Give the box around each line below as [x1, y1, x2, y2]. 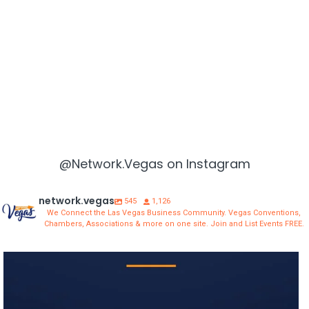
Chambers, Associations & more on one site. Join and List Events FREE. [43, 219, 304, 229]
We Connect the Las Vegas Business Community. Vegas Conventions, [47, 208, 301, 218]
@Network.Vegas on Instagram [59, 154, 250, 172]
